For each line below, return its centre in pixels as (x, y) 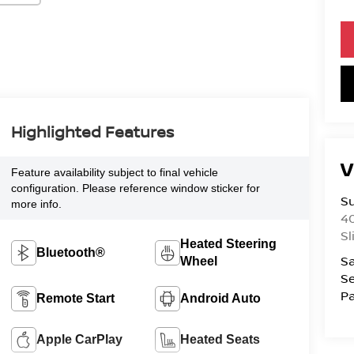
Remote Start (75, 298)
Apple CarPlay (79, 339)
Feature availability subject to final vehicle (114, 172)
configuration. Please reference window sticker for (135, 188)
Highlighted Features (92, 131)
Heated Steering (229, 243)
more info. (36, 203)
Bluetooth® (70, 252)
